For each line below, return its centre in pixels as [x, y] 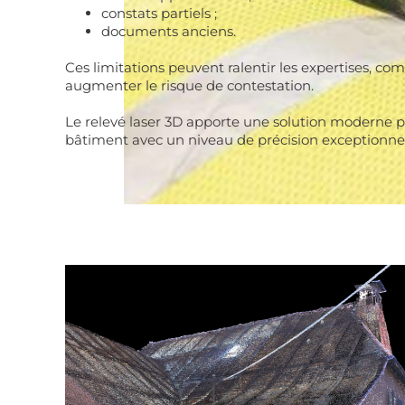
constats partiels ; [159, 14]
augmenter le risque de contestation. [189, 86]
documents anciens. [169, 32]
